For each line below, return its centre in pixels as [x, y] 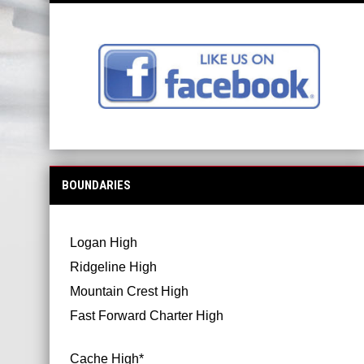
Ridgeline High [113, 267]
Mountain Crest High [129, 292]
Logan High [103, 243]
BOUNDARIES [96, 186]
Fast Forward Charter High [146, 316]
